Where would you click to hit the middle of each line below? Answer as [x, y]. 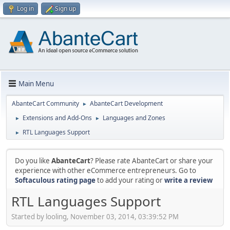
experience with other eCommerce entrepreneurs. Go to [106, 170]
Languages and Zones [134, 118]
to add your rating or [130, 180]
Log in [25, 8]
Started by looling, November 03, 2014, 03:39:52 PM [95, 216]
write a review [188, 180]
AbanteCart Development [126, 103]
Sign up [65, 8]
